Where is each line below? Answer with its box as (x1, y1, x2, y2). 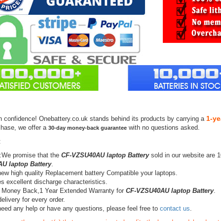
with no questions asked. (126, 124, 200, 131)
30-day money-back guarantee (48, 125, 127, 131)
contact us (159, 205, 190, 212)
